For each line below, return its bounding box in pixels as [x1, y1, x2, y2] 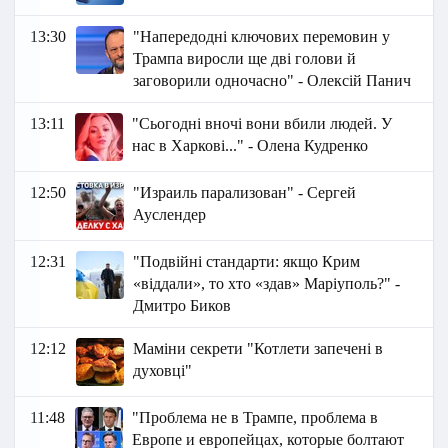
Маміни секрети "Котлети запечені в [133, 340, 384, 358]
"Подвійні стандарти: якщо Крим [133, 253, 361, 271]
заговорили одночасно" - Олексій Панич [133, 72, 412, 90]
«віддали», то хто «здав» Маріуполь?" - [133, 275, 401, 293]
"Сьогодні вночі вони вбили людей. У [132, 115, 393, 133]
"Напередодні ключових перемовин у [133, 28, 391, 46]
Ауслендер [133, 206, 207, 224]
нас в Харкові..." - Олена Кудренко [132, 137, 369, 155]
